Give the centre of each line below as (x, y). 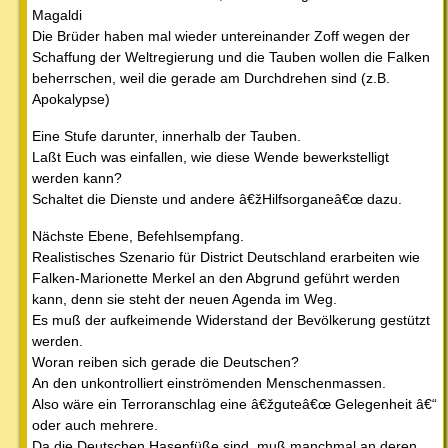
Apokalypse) (71, 98)
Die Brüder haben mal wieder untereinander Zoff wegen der (221, 35)
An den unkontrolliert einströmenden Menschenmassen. (209, 382)
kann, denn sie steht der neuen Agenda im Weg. (184, 298)
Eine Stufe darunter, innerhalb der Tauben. (166, 135)
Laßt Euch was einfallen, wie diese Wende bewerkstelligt (210, 156)
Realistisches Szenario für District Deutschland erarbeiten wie (226, 256)
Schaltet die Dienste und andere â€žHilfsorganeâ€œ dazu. (217, 198)
